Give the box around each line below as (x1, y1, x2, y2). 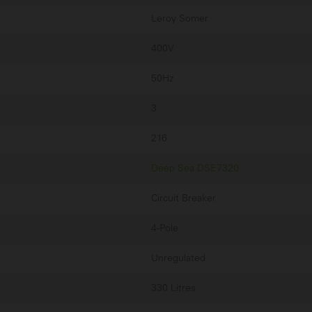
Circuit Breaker (151, 194, 216, 203)
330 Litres (151, 283, 196, 293)
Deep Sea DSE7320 (151, 164, 239, 173)
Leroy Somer (151, 14, 208, 24)
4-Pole (151, 224, 178, 233)
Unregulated (151, 253, 205, 263)
